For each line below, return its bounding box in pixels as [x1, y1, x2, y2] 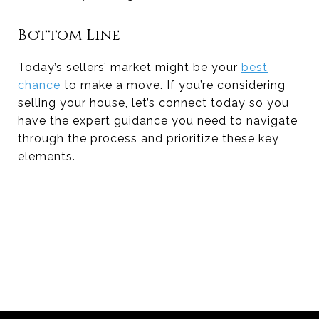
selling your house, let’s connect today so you [18, 95, 289, 110]
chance [18, 78, 61, 92]
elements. [18, 149, 75, 163]
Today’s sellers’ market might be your [18, 60, 241, 74]
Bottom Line [18, 25, 121, 46]
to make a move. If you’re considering [61, 78, 286, 92]
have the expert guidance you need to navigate [18, 113, 298, 127]
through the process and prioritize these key [18, 131, 279, 145]
